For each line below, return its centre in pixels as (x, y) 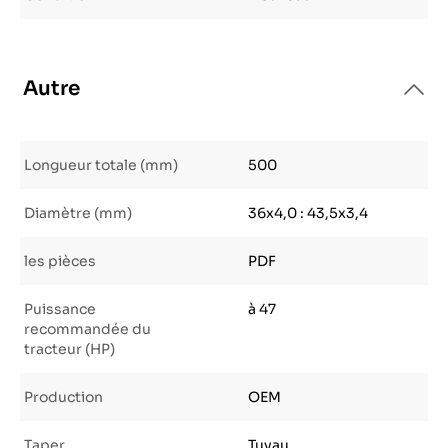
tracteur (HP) (69, 349)
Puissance (60, 309)
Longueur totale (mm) (101, 165)
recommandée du (87, 329)
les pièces (60, 261)
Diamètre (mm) (78, 213)
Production (63, 397)
